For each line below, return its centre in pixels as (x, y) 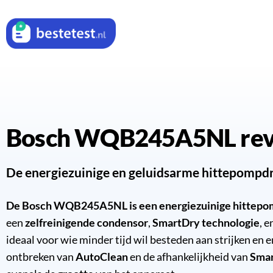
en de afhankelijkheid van (189, 257)
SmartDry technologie (206, 223)
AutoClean (102, 257)
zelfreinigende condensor (87, 223)
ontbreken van (41, 257)
